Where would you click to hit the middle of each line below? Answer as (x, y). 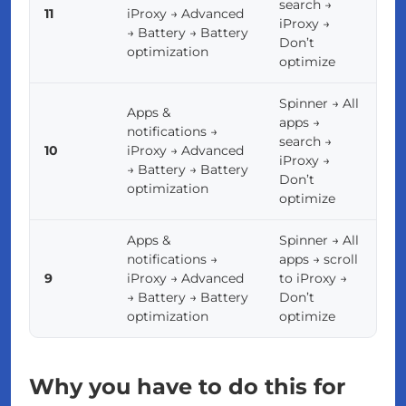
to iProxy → (313, 279)
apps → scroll (319, 260)
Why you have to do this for (187, 387)
